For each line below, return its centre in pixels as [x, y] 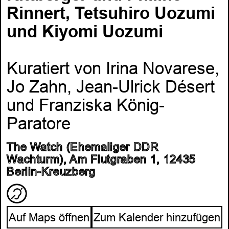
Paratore [39, 123]
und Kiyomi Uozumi [85, 31]
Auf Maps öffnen [49, 218]
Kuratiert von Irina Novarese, [113, 68]
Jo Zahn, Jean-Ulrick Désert [111, 87]
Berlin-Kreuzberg [51, 171]
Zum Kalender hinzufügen [157, 218]
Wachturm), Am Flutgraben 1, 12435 [101, 159]
